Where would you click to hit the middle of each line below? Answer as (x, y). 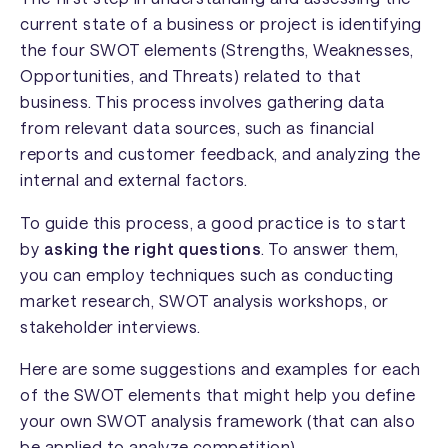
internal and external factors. (134, 180)
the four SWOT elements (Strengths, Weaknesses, (217, 50)
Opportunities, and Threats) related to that (191, 76)
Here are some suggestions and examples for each (220, 368)
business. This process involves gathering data (202, 102)
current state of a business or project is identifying (221, 24)
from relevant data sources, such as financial (197, 128)
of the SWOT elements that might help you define (217, 394)
